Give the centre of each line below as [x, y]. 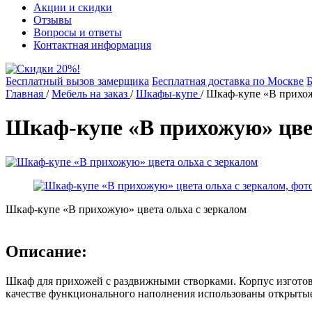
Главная [24, 94]
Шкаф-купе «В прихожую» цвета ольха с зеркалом [126, 209]
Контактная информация [92, 45]
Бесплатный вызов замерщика [77, 81]
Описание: [46, 251]
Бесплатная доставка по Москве [228, 81]
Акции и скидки [73, 7]
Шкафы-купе [167, 94]
